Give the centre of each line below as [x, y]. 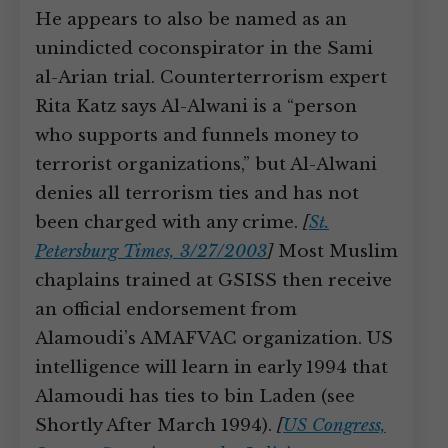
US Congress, [334, 425]
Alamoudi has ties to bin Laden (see [195, 396]
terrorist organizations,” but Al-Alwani [206, 164]
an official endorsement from [166, 309]
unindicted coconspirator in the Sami [204, 48]
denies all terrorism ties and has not [197, 193]
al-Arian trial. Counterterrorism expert [211, 77]
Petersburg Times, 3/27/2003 [151, 251]
